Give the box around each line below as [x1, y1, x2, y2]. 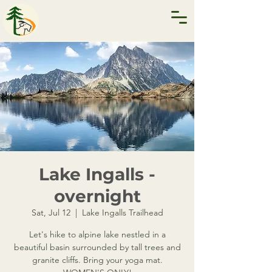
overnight [53, 186, 141, 206]
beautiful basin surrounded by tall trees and [13, 242, 181, 253]
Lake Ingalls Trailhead [81, 207, 163, 218]
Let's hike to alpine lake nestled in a [29, 229, 166, 240]
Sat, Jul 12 [31, 207, 70, 218]
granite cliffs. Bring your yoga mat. [32, 254, 163, 265]
